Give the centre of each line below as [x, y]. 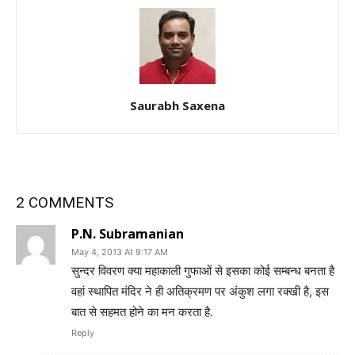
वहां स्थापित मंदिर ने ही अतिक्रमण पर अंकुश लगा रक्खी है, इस [200, 291]
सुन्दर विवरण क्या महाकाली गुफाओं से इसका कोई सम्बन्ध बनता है [203, 270]
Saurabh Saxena [177, 105]
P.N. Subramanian [128, 233]
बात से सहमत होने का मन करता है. [142, 311]
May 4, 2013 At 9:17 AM [120, 252]
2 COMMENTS [65, 202]
